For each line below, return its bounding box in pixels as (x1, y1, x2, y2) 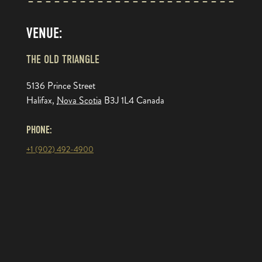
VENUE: (26, 25, 62, 43)
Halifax (26, 94, 52, 108)
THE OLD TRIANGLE (26, 53, 99, 67)
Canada (136, 94, 164, 108)
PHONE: (26, 124, 52, 137)
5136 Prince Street (26, 79, 95, 93)
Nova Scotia (57, 94, 102, 108)
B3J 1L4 (104, 94, 134, 108)
